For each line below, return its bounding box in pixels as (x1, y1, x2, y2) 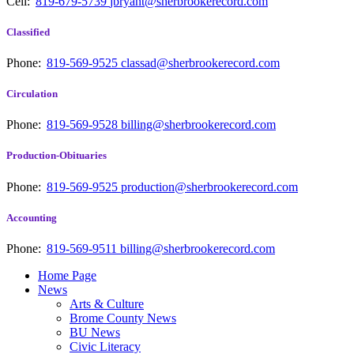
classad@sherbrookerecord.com (121, 55, 280, 70)
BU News (70, 325, 120, 339)
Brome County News (70, 311, 176, 325)
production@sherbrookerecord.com (121, 179, 298, 194)
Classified (6, 25, 50, 38)
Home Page (38, 268, 96, 282)
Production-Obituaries (6, 149, 107, 162)
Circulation (6, 88, 58, 100)
